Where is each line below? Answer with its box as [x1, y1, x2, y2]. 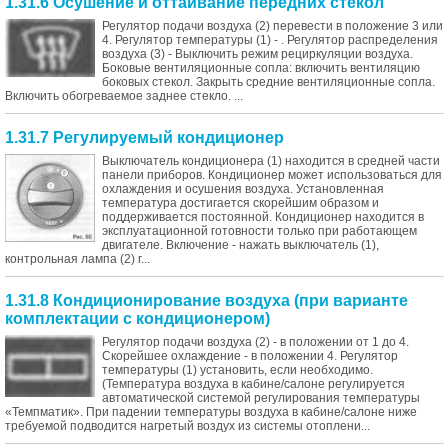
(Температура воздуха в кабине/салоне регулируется [102, 377, 405, 391]
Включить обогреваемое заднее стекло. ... [5, 89, 243, 103]
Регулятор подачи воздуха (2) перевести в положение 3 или [102, 19, 443, 33]
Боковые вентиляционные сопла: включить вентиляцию [102, 61, 420, 75]
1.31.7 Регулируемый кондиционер [5, 129, 284, 146]
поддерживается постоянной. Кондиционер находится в [102, 210, 424, 224]
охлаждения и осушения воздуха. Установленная [102, 182, 384, 196]
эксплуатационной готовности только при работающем [102, 224, 417, 238]
